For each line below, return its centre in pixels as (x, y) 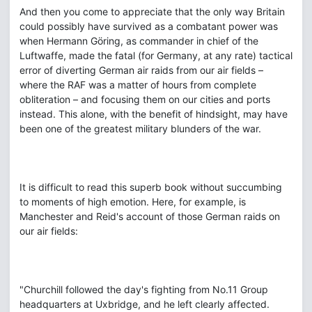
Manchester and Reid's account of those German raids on (150, 216)
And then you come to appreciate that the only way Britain (152, 11)
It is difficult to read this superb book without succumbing (151, 187)
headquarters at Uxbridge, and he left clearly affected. (145, 304)
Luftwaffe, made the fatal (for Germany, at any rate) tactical (156, 55)
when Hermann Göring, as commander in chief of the (139, 41)
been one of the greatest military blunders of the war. (140, 128)
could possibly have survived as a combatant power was (149, 26)
